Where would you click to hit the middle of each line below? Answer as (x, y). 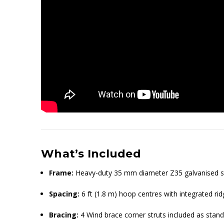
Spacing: (64, 193)
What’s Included (91, 153)
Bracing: (64, 214)
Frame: (61, 172)
